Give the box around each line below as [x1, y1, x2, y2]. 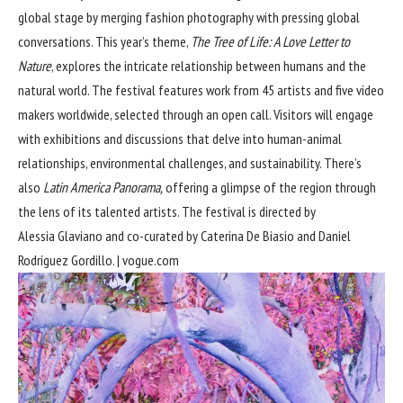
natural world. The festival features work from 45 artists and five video [18, 80, 384, 99]
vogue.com [122, 250, 179, 269]
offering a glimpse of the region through [163, 177, 376, 196]
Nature [18, 56, 51, 75]
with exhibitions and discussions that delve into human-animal [18, 129, 342, 148]
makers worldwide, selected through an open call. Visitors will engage [18, 104, 373, 123]
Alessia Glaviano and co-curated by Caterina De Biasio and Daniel [18, 226, 351, 245]
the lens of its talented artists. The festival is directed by [18, 201, 316, 220]
